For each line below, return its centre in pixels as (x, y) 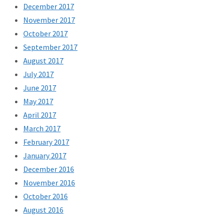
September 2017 (50, 47)
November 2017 (49, 20)
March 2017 (42, 129)
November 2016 (49, 183)
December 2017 (49, 7)
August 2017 (43, 61)
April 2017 (40, 115)
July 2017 (39, 74)
